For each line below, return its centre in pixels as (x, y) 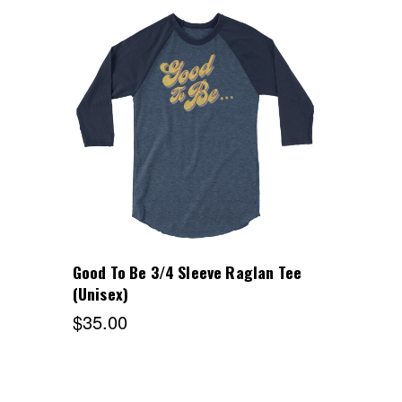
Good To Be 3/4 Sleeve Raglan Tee (187, 271)
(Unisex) (100, 293)
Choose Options (196, 128)
